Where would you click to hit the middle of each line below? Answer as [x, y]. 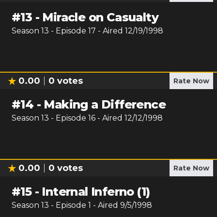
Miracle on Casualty [101, 17]
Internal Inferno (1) [96, 192]
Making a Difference [105, 104]
